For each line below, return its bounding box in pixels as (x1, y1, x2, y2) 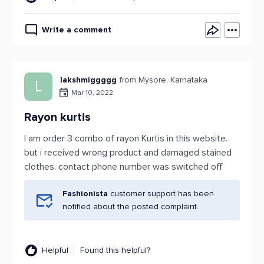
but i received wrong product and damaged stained (24, 147, 232, 159)
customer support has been (108, 189, 214, 199)
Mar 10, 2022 (71, 88, 113, 97)
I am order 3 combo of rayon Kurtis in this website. (24, 133, 227, 144)
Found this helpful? (80, 245, 150, 255)
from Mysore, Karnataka (120, 75, 207, 85)
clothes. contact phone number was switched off (24, 161, 223, 173)
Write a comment (42, 25, 111, 35)
